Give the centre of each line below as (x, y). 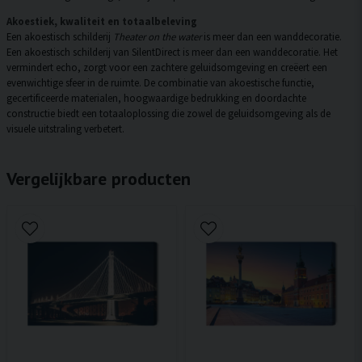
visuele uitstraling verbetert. (65, 129)
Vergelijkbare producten (99, 179)
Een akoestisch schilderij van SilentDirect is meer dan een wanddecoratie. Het (172, 52)
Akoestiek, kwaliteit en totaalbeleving (102, 21)
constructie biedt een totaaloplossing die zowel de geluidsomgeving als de (168, 114)
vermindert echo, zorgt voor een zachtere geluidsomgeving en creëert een (167, 67)
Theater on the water (157, 37)
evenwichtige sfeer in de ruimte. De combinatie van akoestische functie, (160, 83)
